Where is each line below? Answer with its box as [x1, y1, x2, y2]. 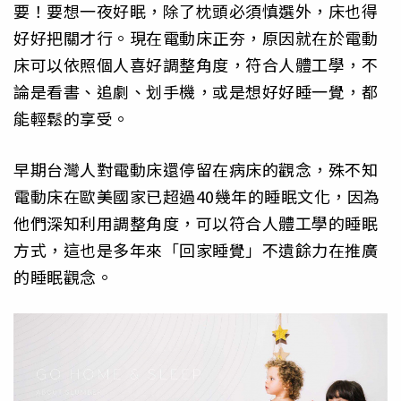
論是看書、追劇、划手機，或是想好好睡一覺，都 [13, 80, 378, 104]
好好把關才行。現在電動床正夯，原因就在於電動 [13, 26, 378, 50]
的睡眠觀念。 [13, 264, 113, 288]
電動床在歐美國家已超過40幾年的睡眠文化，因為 [13, 183, 380, 208]
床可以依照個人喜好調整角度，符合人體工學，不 [13, 53, 378, 77]
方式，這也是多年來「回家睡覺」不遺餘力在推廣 [13, 237, 378, 261]
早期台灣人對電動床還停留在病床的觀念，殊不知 [13, 157, 378, 181]
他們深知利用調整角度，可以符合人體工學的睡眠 [13, 210, 378, 235]
